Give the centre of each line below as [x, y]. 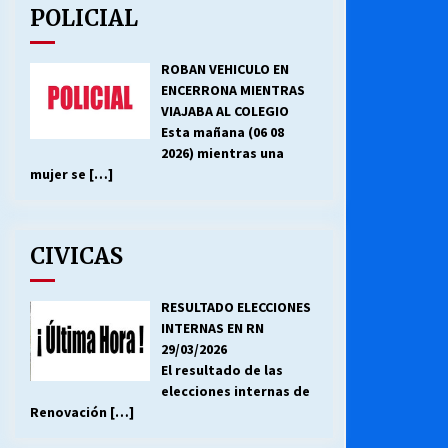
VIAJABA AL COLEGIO [224, 111]
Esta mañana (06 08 [222, 132]
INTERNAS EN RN [212, 328]
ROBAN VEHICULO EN [224, 69]
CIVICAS [76, 256]
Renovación [70, 412]
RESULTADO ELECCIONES [235, 307]
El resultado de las [221, 370]
